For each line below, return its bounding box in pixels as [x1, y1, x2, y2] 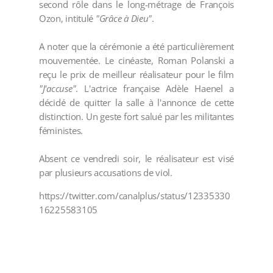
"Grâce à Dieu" [95, 12, 152, 25]
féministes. [39, 124, 83, 137]
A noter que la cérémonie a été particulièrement [39, 40, 234, 53]
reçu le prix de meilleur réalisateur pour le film [39, 68, 234, 81]
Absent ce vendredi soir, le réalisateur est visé [39, 152, 234, 165]
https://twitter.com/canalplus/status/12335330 [39, 190, 230, 202]
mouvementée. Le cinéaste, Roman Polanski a [39, 54, 234, 67]
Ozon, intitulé [39, 12, 96, 25]
